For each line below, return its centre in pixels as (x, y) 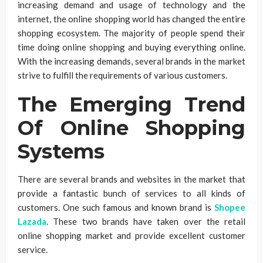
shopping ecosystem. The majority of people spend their (131, 33)
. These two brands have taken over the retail (146, 221)
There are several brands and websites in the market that (131, 179)
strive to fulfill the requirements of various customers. (122, 75)
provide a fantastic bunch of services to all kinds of (131, 193)
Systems (61, 151)
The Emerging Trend (131, 104)
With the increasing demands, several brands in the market (131, 61)
